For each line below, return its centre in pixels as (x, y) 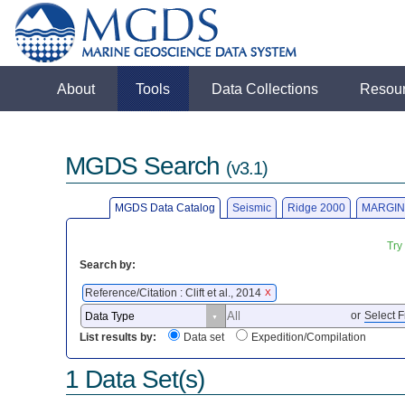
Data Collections (265, 89)
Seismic (251, 207)
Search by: (108, 264)
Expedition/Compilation (309, 338)
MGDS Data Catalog (165, 207)
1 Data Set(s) (135, 379)
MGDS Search (146, 166)
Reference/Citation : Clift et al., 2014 (175, 292)
